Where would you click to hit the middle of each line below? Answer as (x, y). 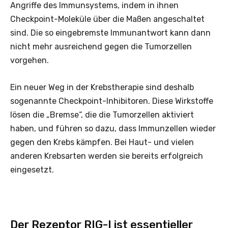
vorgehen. (30, 60)
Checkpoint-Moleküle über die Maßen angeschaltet (107, 19)
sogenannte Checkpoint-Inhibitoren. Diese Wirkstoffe (112, 101)
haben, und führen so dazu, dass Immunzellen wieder (113, 128)
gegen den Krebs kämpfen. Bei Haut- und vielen (102, 142)
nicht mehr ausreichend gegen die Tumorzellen (101, 46)
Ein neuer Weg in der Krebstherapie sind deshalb (102, 87)
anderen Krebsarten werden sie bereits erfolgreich (107, 156)
